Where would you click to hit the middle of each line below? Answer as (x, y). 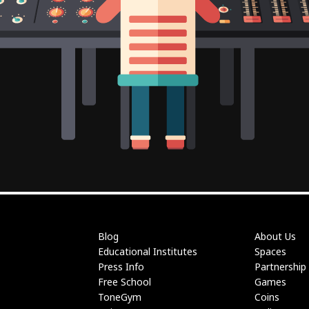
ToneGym (119, 297)
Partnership (280, 267)
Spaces (270, 251)
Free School (124, 282)
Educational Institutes (147, 251)
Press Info (121, 267)
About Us (275, 236)
